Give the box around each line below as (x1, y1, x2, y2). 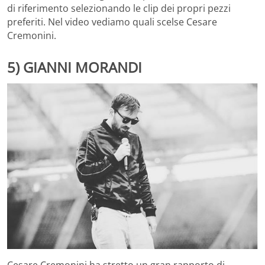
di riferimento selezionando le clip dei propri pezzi (7, 2, 231, 15)
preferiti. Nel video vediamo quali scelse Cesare (7, 15, 217, 29)
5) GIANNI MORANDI (7, 57, 142, 77)
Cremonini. (7, 29, 56, 43)
